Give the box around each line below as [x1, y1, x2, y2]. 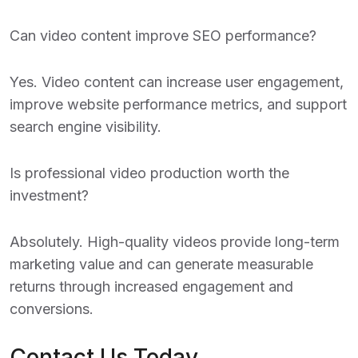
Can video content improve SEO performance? [10, 27, 316, 44]
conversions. [10, 300, 93, 317]
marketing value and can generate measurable [10, 256, 313, 272]
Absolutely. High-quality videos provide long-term [10, 233, 340, 250]
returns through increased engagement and [10, 278, 293, 295]
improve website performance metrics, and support [10, 96, 347, 113]
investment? [10, 187, 89, 204]
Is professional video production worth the [10, 165, 289, 181]
